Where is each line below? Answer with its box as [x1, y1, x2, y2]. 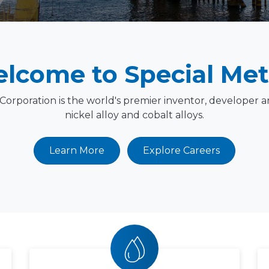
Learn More [49, 145, 104, 156]
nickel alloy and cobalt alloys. [65, 109, 204, 121]
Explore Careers [143, 145, 220, 156]
